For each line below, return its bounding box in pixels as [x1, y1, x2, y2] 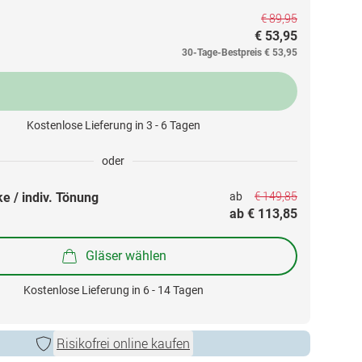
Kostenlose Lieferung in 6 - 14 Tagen [23, 284, 204, 297]
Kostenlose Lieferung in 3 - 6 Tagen [26, 119, 200, 132]
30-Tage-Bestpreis [182, 47, 262, 58]
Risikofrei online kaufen [57, 335, 190, 352]
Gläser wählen [86, 247, 166, 263]
